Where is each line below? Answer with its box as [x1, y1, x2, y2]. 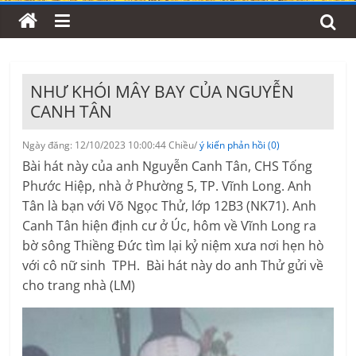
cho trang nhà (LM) [22, 277, 136, 295]
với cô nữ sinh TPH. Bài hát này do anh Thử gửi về [22, 257, 324, 275]
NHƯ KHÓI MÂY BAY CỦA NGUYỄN [30, 80, 295, 103]
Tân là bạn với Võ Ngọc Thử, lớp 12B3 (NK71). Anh [22, 197, 317, 215]
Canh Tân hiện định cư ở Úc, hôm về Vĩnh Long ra [22, 217, 317, 235]
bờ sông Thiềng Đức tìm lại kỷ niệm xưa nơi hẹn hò [22, 237, 325, 255]
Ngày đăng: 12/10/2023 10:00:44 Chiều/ [22, 138, 200, 153]
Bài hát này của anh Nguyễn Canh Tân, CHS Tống [22, 157, 313, 176]
